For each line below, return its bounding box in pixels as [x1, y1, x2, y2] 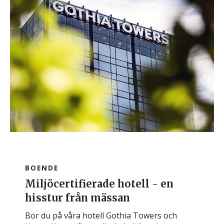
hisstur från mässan [25, 191, 130, 204]
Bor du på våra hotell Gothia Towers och [25, 209, 177, 221]
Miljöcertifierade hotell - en [25, 177, 173, 190]
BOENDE [25, 162, 58, 172]
